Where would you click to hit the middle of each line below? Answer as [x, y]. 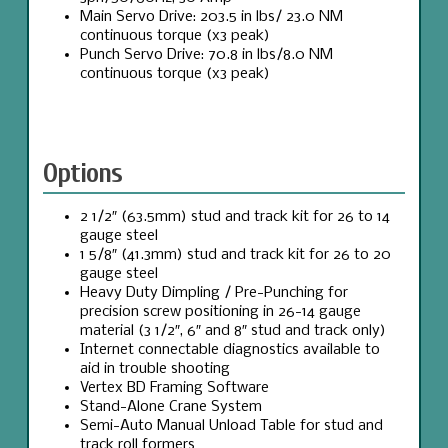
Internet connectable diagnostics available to [230, 349]
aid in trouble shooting [155, 368]
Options [82, 172]
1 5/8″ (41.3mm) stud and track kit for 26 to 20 [236, 254]
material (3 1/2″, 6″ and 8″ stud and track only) [233, 330]
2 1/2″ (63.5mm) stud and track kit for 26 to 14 [235, 216]
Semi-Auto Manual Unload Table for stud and [232, 425]
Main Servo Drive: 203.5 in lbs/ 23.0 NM [212, 16]
